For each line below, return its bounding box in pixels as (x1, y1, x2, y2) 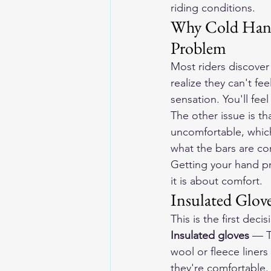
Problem (171, 37, 226, 59)
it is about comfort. (171, 174, 263, 188)
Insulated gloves (171, 229, 249, 242)
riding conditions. (171, 1, 255, 15)
